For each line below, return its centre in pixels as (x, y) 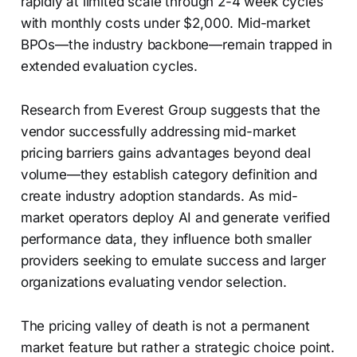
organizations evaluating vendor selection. (153, 282)
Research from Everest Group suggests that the (171, 110)
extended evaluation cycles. (109, 67)
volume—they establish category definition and (169, 175)
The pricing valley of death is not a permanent (165, 326)
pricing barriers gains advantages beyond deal (166, 153)
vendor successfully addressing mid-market (158, 132)
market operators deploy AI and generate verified (175, 218)
